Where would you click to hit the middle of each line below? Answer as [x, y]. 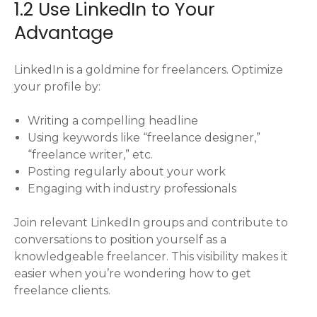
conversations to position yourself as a [120, 240]
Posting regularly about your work [127, 172]
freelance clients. [62, 291]
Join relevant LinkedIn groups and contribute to [151, 223]
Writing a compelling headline [113, 121]
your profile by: [57, 87]
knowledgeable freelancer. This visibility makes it [151, 257]
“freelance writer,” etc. [91, 155]
